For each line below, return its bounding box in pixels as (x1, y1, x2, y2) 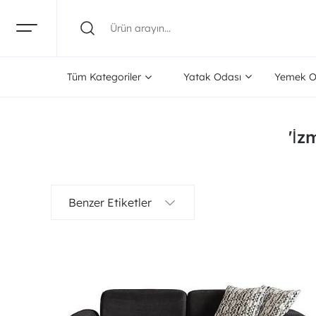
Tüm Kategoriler (67, 71, 142, 83)
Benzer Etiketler (68, 195, 152, 209)
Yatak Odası (183, 71, 241, 83)
